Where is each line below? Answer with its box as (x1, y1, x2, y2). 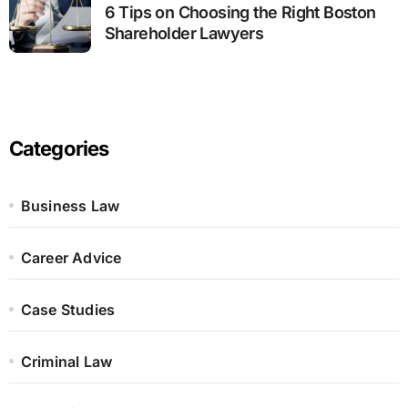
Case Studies (20, 301, 116, 320)
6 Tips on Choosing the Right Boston (104, 3, 376, 23)
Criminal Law (20, 352, 113, 372)
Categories (8, 137, 109, 161)
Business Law (20, 197, 120, 216)
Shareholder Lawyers (104, 24, 264, 44)
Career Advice (20, 249, 122, 268)
